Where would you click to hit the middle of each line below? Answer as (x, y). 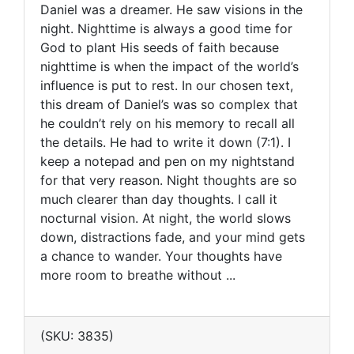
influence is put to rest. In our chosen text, (167, 85)
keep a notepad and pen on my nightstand (168, 161)
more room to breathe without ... (138, 275)
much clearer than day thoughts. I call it (159, 199)
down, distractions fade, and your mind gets (173, 237)
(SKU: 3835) (77, 335)
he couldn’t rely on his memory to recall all (168, 123)
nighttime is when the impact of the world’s (169, 66)
